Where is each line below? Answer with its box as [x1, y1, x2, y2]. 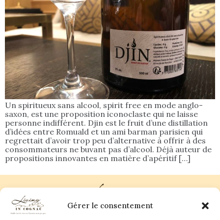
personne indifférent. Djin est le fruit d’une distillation [5, 117, 208, 128]
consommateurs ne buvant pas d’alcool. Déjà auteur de [5, 144, 212, 154]
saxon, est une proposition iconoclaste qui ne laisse [5, 109, 198, 119]
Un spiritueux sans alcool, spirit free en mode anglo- [5, 100, 203, 110]
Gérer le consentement [67, 201, 153, 210]
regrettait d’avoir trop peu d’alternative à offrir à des [5, 135, 206, 145]
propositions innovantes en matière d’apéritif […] [5, 153, 191, 163]
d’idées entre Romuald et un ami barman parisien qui [5, 126, 203, 137]
